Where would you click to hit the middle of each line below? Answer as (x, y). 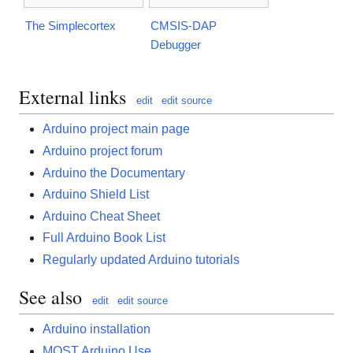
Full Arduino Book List (104, 238)
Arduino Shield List (96, 195)
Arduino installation (97, 329)
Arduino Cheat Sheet (101, 216)
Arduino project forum (102, 150)
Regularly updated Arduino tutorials (141, 259)
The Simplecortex (71, 25)
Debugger (176, 44)
